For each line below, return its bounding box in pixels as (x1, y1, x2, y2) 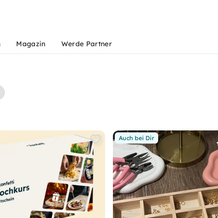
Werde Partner (61, 39, 112, 48)
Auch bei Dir (119, 134, 154, 142)
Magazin (16, 39, 46, 48)
